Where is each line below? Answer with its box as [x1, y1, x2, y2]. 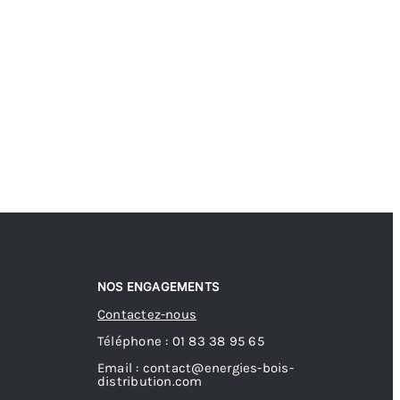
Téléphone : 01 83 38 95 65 [97, 333, 264, 350]
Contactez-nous [97, 306, 197, 323]
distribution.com [97, 373, 203, 390]
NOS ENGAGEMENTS [97, 279, 219, 294]
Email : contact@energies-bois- [97, 360, 294, 377]
